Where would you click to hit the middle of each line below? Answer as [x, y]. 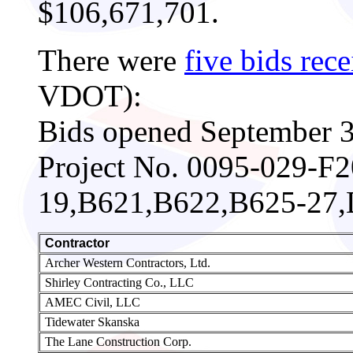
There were [111, 60]
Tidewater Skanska [91, 322]
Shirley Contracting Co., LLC [118, 282]
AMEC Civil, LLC [91, 302]
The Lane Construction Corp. [117, 342]
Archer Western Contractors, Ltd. [126, 263]
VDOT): [90, 96]
